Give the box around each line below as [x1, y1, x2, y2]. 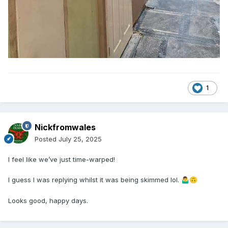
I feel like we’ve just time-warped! [8, 155, 115, 164]
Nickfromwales [35, 122, 96, 133]
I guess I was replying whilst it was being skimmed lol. [8, 176, 181, 184]
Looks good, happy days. [8, 196, 90, 205]
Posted [35, 135, 59, 144]
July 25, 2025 [59, 135, 102, 144]
